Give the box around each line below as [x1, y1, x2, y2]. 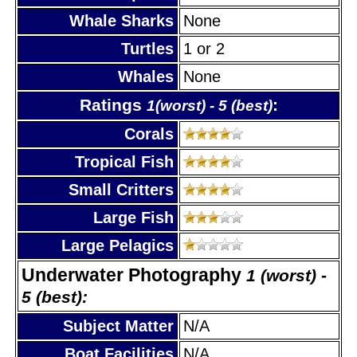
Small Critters [69, 180, 174, 198]
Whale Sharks [69, 11, 174, 29]
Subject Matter [63, 316, 174, 335]
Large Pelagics [61, 236, 174, 254]
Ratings [79, 95, 147, 115]
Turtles [121, 39, 174, 57]
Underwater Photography [22, 264, 246, 285]
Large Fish [93, 208, 174, 226]
